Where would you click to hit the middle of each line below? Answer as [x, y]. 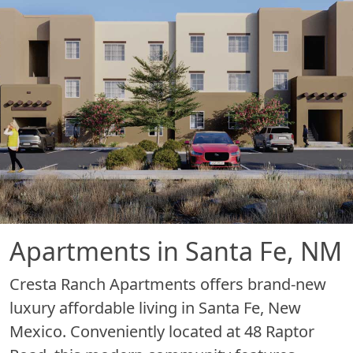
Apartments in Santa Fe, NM [176, 251]
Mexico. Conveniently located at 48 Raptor [162, 331]
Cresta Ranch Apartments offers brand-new [168, 284]
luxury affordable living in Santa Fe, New [155, 307]
